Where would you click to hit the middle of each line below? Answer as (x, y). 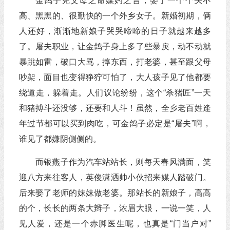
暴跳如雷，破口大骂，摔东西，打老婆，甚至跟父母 (115, 62)
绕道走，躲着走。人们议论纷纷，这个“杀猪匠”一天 (115, 93)
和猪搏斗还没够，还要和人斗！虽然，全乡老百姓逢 (115, 108)
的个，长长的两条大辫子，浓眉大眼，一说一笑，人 (115, 208)
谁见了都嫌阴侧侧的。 (60, 139)
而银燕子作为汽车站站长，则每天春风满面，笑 (123, 162)
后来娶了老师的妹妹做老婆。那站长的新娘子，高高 (115, 193)
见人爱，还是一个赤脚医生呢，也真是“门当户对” (115, 224)
